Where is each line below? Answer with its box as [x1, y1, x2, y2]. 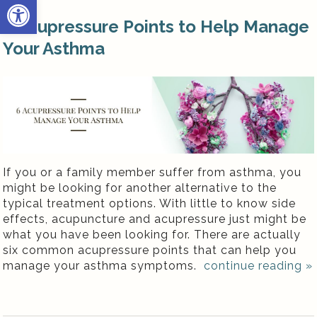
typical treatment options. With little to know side [3, 196, 296, 210]
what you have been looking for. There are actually [3, 227, 301, 241]
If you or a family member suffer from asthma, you [3, 165, 302, 179]
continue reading [204, 258, 306, 272]
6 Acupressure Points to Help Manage [3, 16, 310, 38]
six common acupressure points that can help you [3, 243, 297, 257]
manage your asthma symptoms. [3, 258, 201, 272]
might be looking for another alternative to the [3, 180, 277, 195]
